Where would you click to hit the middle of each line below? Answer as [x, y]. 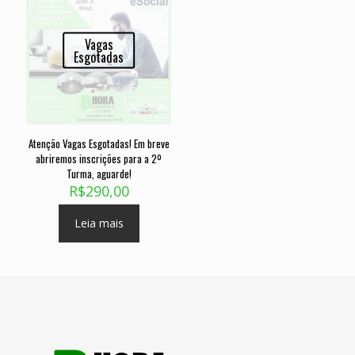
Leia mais [99, 223]
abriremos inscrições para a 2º [99, 158]
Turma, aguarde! [99, 173]
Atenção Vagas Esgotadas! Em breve [99, 143]
